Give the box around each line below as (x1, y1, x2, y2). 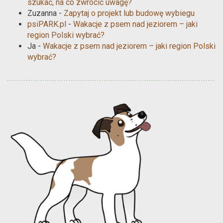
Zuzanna (27, 8, 57, 18)
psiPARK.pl (27, 19, 66, 29)
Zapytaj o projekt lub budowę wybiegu (64, 8, 195, 18)
